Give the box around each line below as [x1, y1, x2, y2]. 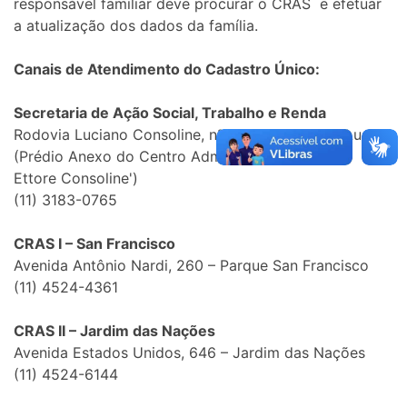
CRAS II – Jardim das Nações [14, 321, 215, 340]
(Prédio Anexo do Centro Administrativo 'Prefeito [14, 146, 353, 165]
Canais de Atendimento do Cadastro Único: [14, 59, 320, 78]
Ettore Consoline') [14, 168, 138, 187]
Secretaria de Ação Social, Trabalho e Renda [14, 103, 326, 122]
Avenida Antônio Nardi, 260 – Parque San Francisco [14, 255, 369, 274]
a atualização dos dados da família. [14, 15, 258, 35]
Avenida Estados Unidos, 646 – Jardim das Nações [14, 342, 365, 362]
